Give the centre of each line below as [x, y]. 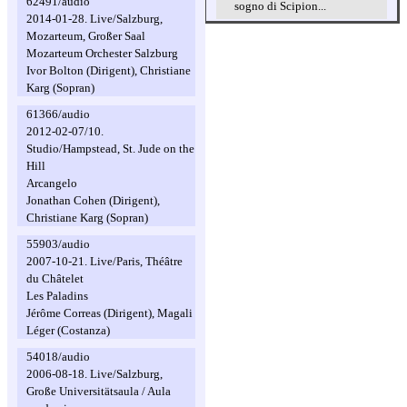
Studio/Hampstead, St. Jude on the [110, 149]
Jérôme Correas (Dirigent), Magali [109, 313]
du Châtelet [55, 278]
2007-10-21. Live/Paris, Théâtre [104, 261]
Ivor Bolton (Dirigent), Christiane [109, 70]
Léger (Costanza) [68, 330]
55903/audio [58, 244]
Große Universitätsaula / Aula [99, 391]
